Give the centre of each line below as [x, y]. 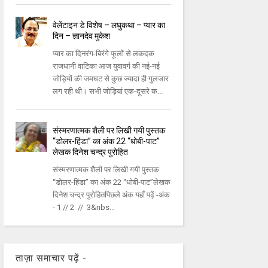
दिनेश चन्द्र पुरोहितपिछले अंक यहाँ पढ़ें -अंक [112, 195]
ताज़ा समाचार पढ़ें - [51, 258]
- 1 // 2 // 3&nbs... [84, 208]
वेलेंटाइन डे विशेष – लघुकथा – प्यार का [109, 25]
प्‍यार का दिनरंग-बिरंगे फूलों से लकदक [104, 54]
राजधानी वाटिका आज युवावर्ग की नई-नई [106, 66]
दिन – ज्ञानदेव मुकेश [82, 36]
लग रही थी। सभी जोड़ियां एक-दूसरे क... [108, 92]
